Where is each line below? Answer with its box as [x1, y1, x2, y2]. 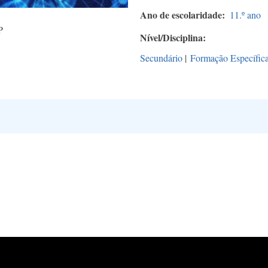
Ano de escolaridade [140, 8, 222, 22]
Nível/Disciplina [140, 31, 203, 45]
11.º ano [230, 8, 261, 22]
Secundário [140, 51, 182, 65]
